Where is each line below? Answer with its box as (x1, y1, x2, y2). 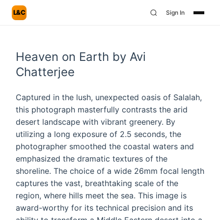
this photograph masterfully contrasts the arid (16, 105, 188, 114)
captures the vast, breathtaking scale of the (16, 178, 178, 188)
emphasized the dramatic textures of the (16, 154, 167, 164)
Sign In (166, 9, 185, 16)
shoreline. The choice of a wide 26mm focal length (16, 166, 204, 176)
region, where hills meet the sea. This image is (16, 191, 187, 200)
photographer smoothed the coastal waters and (16, 141, 194, 151)
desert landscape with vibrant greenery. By (16, 117, 175, 127)
